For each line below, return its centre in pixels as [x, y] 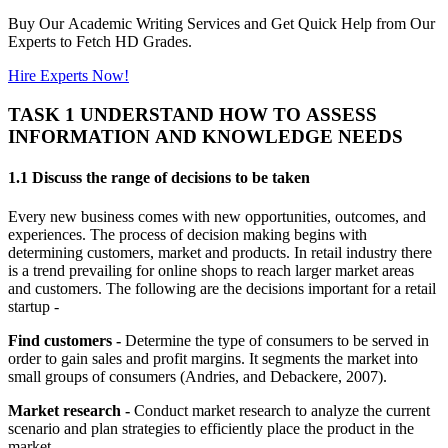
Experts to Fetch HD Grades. [100, 41]
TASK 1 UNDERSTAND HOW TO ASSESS [192, 114]
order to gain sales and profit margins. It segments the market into [213, 359]
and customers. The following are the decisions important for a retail [222, 289]
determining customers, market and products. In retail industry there [220, 253]
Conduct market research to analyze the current [280, 411]
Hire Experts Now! [68, 75]
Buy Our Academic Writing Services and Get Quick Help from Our [221, 23]
